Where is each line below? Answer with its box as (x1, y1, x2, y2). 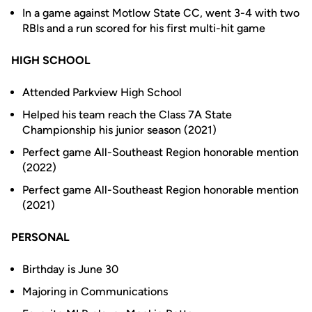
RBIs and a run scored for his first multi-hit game (22, 22, 271, 35)
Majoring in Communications (22, 285, 171, 298)
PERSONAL (11, 231, 70, 244)
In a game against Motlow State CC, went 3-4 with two (22, 6, 299, 19)
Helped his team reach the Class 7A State (22, 108, 232, 121)
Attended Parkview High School (22, 86, 182, 99)
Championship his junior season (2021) (22, 123, 217, 136)
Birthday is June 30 (22, 263, 118, 276)
